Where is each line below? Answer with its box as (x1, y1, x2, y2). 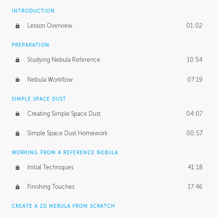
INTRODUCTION (12, 8, 55, 14)
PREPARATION (12, 42, 50, 48)
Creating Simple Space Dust (27, 110, 101, 117)
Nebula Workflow (27, 76, 73, 83)
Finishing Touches (27, 183, 74, 191)
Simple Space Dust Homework (27, 129, 108, 137)
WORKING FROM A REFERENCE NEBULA (12, 150, 118, 156)
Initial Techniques (27, 163, 73, 171)
